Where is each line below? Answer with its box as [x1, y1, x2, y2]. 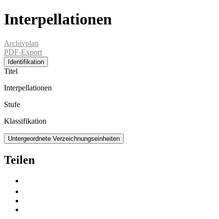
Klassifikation [4, 116, 46, 125]
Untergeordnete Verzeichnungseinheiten [8, 134, 120, 142]
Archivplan [4, 39, 39, 47]
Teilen [4, 153, 35, 166]
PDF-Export [4, 47, 42, 56]
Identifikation [8, 58, 44, 66]
